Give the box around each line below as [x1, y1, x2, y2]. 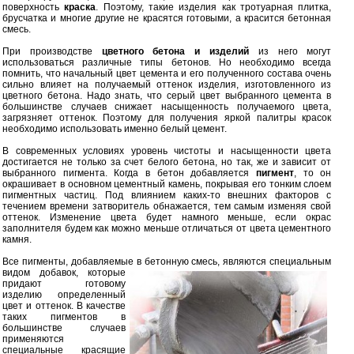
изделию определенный [2, 288, 126, 300]
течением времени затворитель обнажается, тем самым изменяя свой [2, 200, 332, 212]
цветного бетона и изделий [101, 45, 249, 57]
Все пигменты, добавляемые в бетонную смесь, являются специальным [2, 255, 332, 267]
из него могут [248, 45, 332, 57]
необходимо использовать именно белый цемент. [2, 122, 227, 134]
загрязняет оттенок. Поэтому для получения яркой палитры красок [2, 111, 332, 123]
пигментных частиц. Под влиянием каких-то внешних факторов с [2, 189, 332, 201]
